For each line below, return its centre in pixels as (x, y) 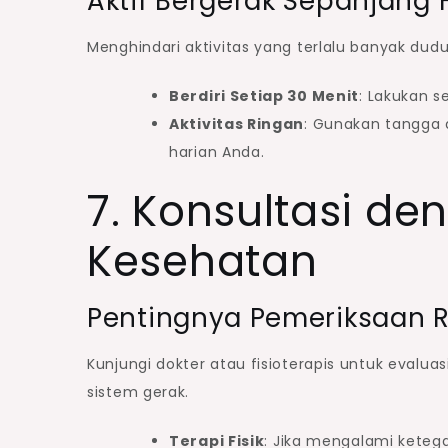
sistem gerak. (138, 391)
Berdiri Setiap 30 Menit (264, 95)
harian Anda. (217, 151)
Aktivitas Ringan (237, 123)
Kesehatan (202, 261)
